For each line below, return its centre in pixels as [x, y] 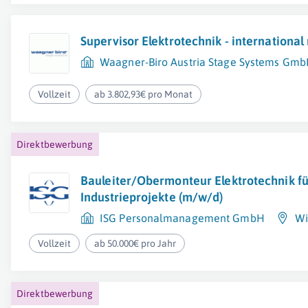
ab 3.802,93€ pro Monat [144, 94]
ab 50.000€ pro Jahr [135, 243]
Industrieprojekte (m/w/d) [152, 197]
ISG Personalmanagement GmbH [182, 218]
